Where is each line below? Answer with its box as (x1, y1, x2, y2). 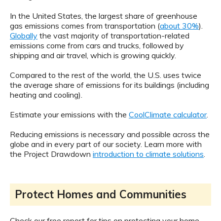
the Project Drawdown (10, 149, 93, 159)
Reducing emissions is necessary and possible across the (10, 129, 210, 140)
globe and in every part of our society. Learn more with (10, 139, 202, 149)
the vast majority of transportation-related (37, 31, 189, 41)
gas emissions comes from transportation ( (10, 21, 160, 31)
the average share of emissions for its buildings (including (10, 80, 209, 90)
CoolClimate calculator (129, 110, 207, 120)
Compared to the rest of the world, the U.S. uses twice (10, 70, 201, 80)
